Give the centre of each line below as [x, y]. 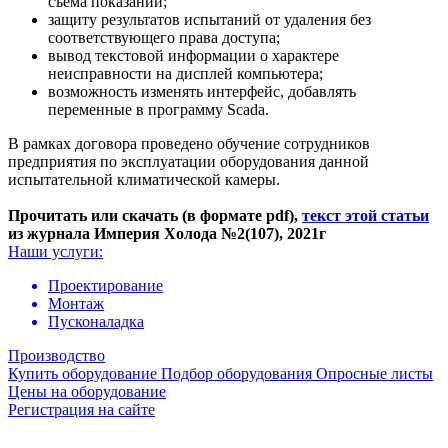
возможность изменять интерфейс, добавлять [202, 91]
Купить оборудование [82, 373]
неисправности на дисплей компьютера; [187, 73]
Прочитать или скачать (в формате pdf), [155, 215]
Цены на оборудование [87, 391]
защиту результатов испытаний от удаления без [209, 19]
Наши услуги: [55, 251]
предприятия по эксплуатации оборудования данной [188, 161]
